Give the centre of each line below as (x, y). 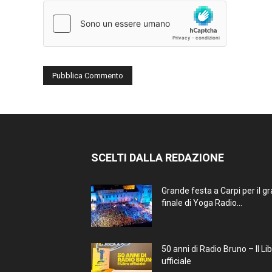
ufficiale (176, 261)
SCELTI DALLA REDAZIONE (158, 157)
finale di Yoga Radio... (202, 202)
